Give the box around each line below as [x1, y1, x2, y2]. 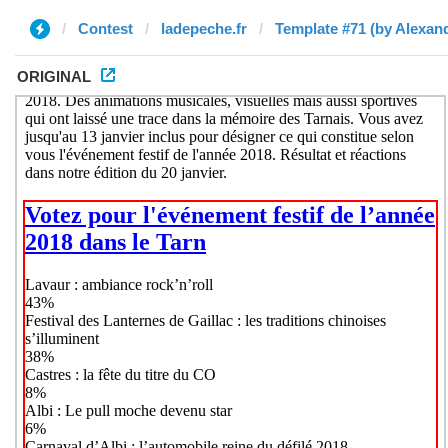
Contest [78, 20, 133, 37]
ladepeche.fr [161, 20, 247, 37]
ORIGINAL [17, 68, 91, 85]
